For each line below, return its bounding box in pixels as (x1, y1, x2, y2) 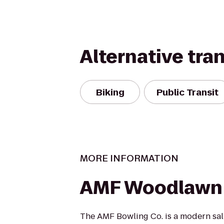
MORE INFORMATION (80, 152, 178, 164)
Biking (95, 85, 124, 98)
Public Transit (156, 85, 218, 98)
